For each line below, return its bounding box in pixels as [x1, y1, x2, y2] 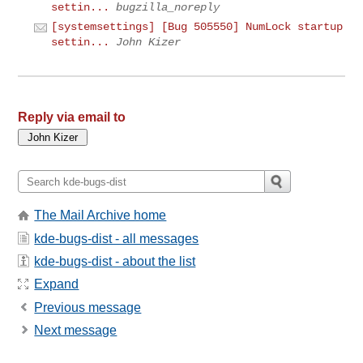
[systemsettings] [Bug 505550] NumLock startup [51, 20, 344, 34]
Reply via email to [18, 110, 126, 125]
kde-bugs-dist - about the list [34, 254, 196, 269]
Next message [34, 323, 117, 338]
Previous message [34, 300, 142, 314]
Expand [34, 277, 79, 292]
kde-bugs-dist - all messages [34, 231, 199, 246]
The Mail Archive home [34, 208, 167, 223]
